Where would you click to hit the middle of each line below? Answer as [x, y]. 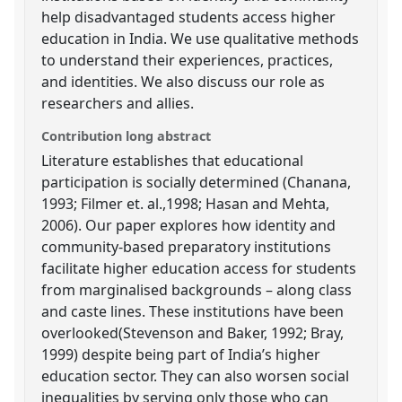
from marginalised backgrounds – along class [197, 289]
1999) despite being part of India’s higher [181, 354]
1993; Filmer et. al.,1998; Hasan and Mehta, [186, 203]
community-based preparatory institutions [187, 246]
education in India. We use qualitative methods [201, 38]
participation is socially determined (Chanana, [197, 182]
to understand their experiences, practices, [188, 60]
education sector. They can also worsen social [196, 376]
